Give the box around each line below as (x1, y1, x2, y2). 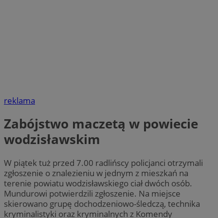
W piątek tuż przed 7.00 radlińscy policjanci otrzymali (4, 157, 203, 168)
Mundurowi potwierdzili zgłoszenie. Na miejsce (4, 187, 181, 199)
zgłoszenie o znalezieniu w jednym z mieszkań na (4, 167, 188, 179)
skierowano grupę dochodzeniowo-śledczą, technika (4, 198, 200, 209)
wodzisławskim (4, 130, 100, 148)
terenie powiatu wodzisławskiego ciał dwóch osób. (4, 177, 192, 189)
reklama (4, 95, 35, 107)
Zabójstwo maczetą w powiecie (4, 115, 198, 133)
